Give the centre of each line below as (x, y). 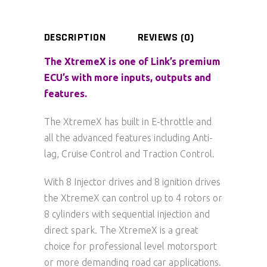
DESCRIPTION (75, 37)
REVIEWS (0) (166, 37)
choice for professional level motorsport (131, 246)
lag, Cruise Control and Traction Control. (129, 153)
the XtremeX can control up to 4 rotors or (133, 198)
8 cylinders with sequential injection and (127, 214)
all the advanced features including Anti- (128, 137)
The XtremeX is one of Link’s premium (132, 61)
